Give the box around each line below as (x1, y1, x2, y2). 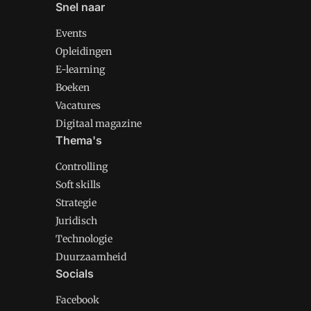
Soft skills (56, 178, 101, 192)
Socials (56, 267, 94, 281)
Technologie (56, 233, 112, 246)
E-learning (56, 63, 105, 76)
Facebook (56, 294, 99, 307)
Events (56, 27, 87, 40)
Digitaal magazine (56, 117, 142, 131)
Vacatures (56, 99, 101, 112)
